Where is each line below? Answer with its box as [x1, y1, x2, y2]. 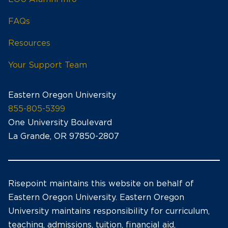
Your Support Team [8, 61, 87, 69]
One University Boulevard [8, 119, 112, 127]
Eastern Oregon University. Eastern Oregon [8, 193, 184, 202]
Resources [8, 39, 50, 47]
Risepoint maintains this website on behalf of [8, 180, 194, 188]
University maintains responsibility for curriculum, [8, 207, 210, 215]
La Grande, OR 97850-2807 [8, 132, 119, 140]
